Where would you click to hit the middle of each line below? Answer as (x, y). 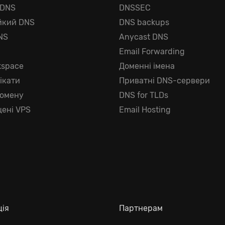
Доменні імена (147, 66)
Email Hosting (145, 110)
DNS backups (144, 22)
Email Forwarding (152, 51)
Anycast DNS (143, 37)
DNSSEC (135, 8)
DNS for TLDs (143, 95)
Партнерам (141, 208)
